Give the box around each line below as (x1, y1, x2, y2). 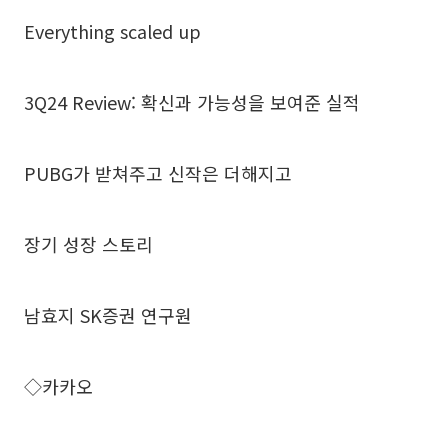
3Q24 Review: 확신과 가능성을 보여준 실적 (24, 88, 360, 115)
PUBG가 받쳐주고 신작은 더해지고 (24, 159, 292, 186)
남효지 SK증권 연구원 (24, 301, 192, 328)
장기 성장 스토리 (24, 230, 153, 257)
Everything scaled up (24, 17, 201, 44)
